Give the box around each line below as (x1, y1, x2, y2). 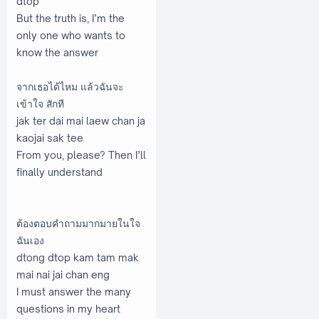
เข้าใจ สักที (16, 97, 64, 110)
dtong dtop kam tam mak (16, 251, 139, 263)
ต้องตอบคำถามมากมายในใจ (16, 216, 140, 229)
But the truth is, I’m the (16, 11, 125, 24)
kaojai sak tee (16, 131, 83, 144)
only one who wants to (16, 28, 125, 41)
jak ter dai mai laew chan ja (16, 114, 145, 127)
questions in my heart (16, 302, 120, 315)
